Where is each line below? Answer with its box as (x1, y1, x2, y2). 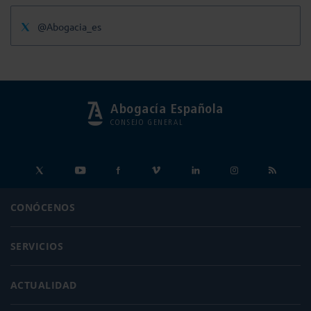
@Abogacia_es (37, 20, 101, 33)
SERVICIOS (10, 239, 64, 253)
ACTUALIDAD (10, 278, 77, 292)
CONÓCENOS (10, 201, 76, 215)
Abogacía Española (110, 101, 224, 117)
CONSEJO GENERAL (110, 117, 184, 128)
